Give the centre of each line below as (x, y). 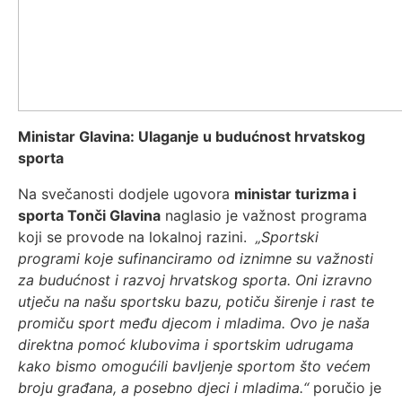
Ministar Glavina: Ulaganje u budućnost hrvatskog (192, 136)
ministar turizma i (295, 194)
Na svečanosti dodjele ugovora (126, 194)
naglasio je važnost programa (264, 215)
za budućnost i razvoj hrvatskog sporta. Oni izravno (195, 280)
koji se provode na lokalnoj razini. (137, 237)
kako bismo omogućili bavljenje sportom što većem (194, 366)
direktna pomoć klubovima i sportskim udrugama (186, 345)
